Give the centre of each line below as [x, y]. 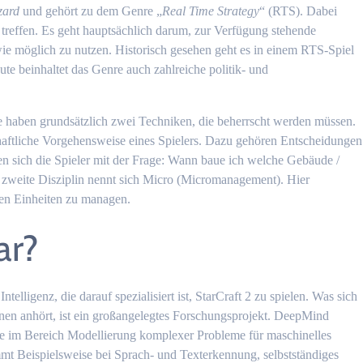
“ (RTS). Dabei [299, 11]
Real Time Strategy [211, 11]
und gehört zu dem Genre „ [91, 11]
